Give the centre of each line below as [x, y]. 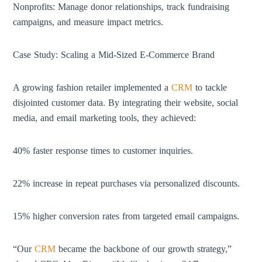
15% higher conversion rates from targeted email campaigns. [126, 216]
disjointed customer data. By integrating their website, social [126, 103]
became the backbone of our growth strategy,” [144, 249]
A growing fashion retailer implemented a [92, 87]
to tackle [210, 87]
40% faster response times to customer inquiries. [103, 151]
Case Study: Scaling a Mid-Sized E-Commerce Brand [114, 55]
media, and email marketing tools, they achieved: [105, 118]
